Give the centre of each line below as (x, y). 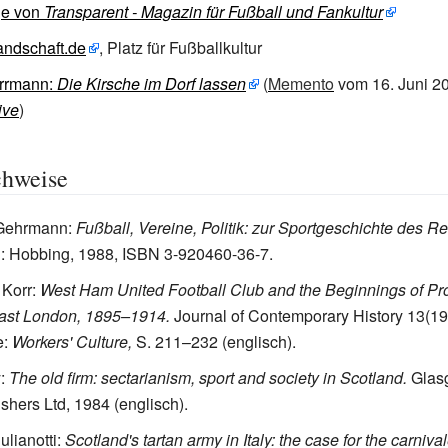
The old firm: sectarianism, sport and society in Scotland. (208, 377)
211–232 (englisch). (225, 341)
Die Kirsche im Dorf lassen (151, 83)
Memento (301, 83)
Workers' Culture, (72, 341)
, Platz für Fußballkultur (180, 47)
